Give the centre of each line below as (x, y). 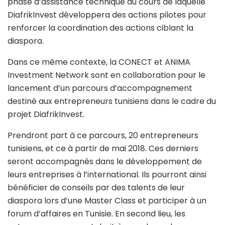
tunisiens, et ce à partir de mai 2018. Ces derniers (103, 149)
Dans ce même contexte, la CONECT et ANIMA (99, 62)
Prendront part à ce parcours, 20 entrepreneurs (103, 136)
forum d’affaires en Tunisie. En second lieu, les (96, 214)
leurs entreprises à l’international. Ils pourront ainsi (107, 175)
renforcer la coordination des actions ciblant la (100, 28)
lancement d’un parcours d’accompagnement (100, 88)
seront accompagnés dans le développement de (105, 162)
